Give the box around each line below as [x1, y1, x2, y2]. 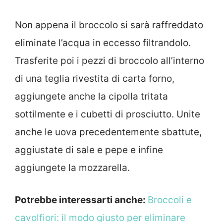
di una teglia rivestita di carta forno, [15, 73, 174, 85]
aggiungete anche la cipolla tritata [15, 91, 168, 103]
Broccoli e [148, 194, 192, 206]
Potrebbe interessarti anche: [15, 194, 148, 206]
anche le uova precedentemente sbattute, [15, 126, 202, 138]
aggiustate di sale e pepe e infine [15, 144, 163, 156]
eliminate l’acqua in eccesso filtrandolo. [15, 37, 191, 49]
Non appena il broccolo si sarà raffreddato [15, 19, 203, 31]
